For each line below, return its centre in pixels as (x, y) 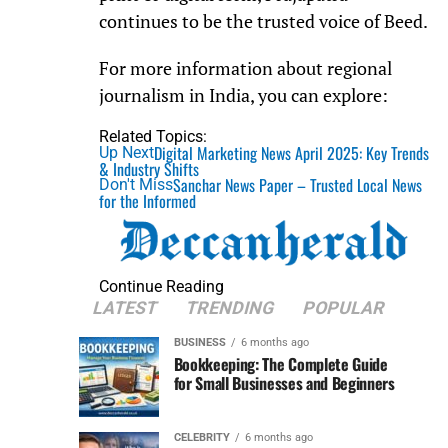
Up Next (126, 152)
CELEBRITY (201, 438)
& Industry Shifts (148, 168)
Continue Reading (161, 287)
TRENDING (230, 308)
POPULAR (344, 308)
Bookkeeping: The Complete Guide (280, 364)
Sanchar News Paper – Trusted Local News (297, 184)
